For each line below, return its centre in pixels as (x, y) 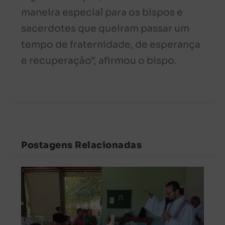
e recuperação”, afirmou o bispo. (99, 61)
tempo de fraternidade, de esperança (111, 45)
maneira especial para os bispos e (102, 13)
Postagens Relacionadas (82, 145)
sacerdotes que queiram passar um (105, 29)
